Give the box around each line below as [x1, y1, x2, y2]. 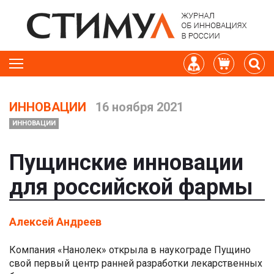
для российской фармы [9, 174, 253, 200]
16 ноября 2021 [92, 100, 183, 114]
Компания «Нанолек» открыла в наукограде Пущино [9, 244, 251, 256]
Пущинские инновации [9, 150, 243, 176]
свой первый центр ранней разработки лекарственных [9, 257, 262, 269]
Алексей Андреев [9, 215, 102, 228]
